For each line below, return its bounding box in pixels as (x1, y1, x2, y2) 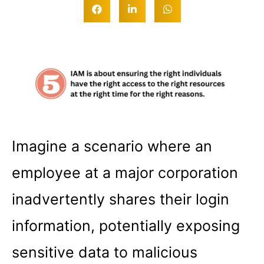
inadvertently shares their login (12, 190, 229, 208)
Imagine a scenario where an (12, 137, 212, 155)
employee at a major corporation (12, 163, 238, 181)
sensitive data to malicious (12, 243, 197, 261)
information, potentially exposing (12, 216, 240, 235)
